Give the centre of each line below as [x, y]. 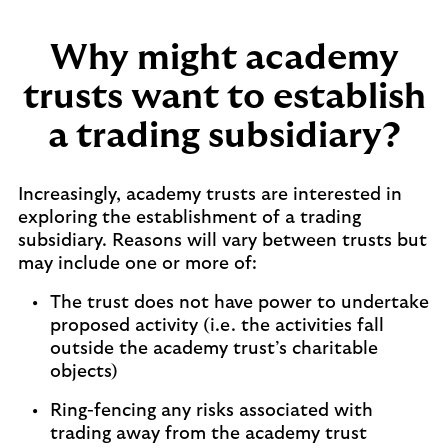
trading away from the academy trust [208, 434]
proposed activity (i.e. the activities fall [217, 326]
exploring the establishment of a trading [189, 218]
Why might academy [224, 58]
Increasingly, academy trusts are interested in [210, 195]
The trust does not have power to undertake [239, 303]
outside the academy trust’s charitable [214, 349]
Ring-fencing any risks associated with [211, 411]
